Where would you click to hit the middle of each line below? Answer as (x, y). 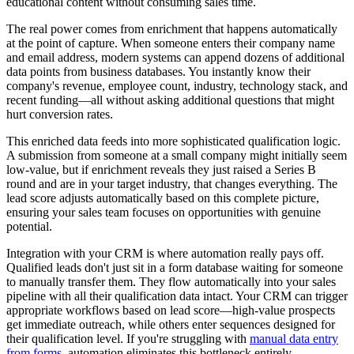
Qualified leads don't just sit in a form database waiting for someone (175, 267)
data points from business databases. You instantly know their (158, 71)
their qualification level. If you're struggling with (128, 338)
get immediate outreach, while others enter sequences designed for (171, 324)
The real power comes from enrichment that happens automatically (172, 28)
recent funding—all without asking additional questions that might (170, 100)
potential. (29, 226)
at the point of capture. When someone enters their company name (171, 43)
